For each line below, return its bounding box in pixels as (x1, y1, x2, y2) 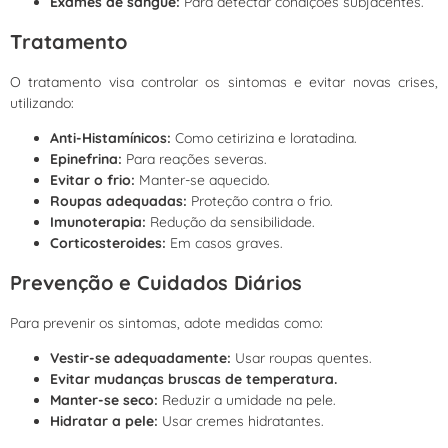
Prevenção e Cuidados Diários (10, 270, 302, 296)
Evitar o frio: (50, 171, 135, 190)
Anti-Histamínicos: (50, 129, 171, 148)
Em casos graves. (166, 234, 283, 253)
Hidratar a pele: (50, 412, 158, 431)
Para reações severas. (122, 150, 267, 169)
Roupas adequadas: (50, 192, 187, 211)
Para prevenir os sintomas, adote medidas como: (10, 313, 323, 332)
